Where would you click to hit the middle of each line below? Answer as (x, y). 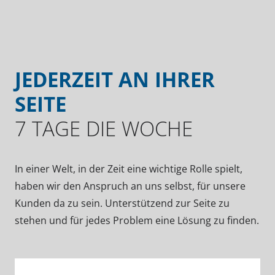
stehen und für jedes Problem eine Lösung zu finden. (137, 220)
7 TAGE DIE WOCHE (104, 128)
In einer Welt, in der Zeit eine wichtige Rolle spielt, (129, 168)
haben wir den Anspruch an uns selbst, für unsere (130, 186)
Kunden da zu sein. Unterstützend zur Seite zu (122, 203)
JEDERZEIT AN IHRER (115, 79)
